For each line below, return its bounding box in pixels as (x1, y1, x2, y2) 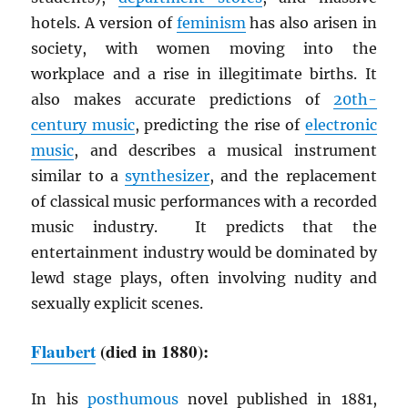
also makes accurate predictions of (31, 90, 333, 109)
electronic (304, 116, 377, 135)
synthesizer (125, 167, 209, 186)
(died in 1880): (96, 339, 209, 364)
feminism (176, 14, 246, 33)
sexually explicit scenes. (31, 294, 204, 313)
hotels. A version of (31, 14, 177, 33)
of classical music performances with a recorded (31, 192, 377, 211)
